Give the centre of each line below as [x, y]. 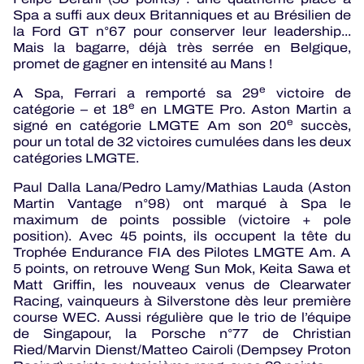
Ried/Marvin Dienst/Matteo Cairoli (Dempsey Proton [182, 350]
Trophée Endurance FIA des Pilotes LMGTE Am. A [182, 253]
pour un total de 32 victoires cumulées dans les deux [182, 142]
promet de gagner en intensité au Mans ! [143, 64]
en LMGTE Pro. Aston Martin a [243, 110]
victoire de [308, 93]
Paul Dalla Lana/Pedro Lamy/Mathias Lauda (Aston [182, 188]
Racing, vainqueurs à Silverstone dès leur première [182, 301]
